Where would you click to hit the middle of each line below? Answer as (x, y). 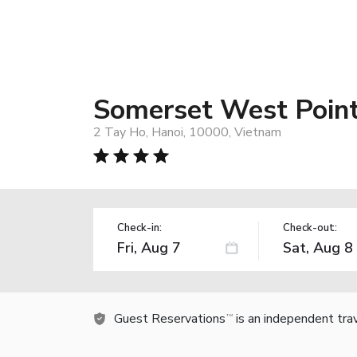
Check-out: (310, 228)
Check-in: (139, 228)
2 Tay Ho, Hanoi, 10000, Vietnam (187, 132)
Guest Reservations (170, 318)
